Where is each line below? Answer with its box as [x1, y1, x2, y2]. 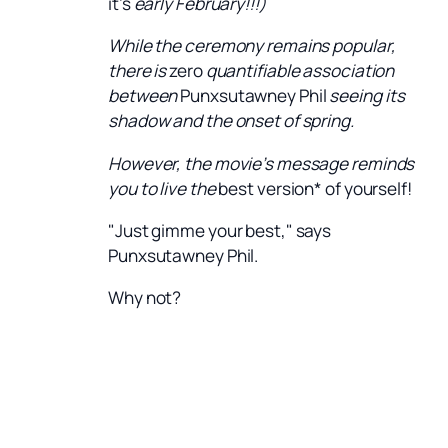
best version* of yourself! [218, 176, 412, 200]
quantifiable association [202, 59, 395, 83]
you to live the [108, 176, 219, 200]
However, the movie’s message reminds [108, 151, 415, 175]
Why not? [108, 286, 182, 310]
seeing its [326, 84, 405, 108]
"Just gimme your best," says [108, 218, 332, 242]
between [108, 84, 181, 108]
